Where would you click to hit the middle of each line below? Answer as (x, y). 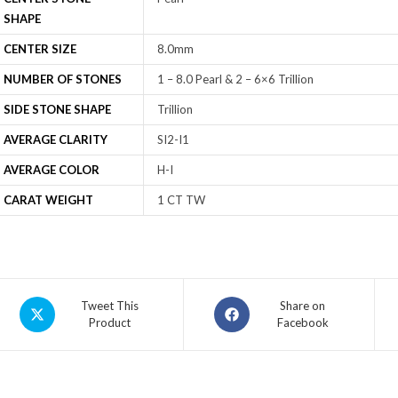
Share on (303, 305)
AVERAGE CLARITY (55, 139)
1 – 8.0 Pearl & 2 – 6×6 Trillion (235, 79)
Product (110, 322)
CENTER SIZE (40, 48)
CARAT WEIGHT (48, 199)
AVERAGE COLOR (51, 169)
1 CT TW (181, 199)
